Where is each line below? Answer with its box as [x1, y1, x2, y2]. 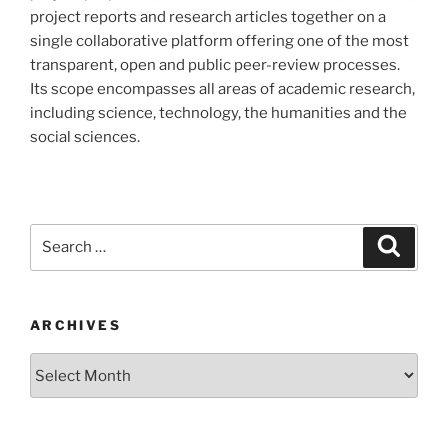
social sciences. [30, 127, 140, 146]
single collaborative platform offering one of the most [30, 31, 409, 50]
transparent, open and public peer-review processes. [30, 55, 400, 74]
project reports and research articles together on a [30, 7, 386, 26]
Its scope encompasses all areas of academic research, [30, 79, 415, 98]
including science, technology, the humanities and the [30, 103, 407, 122]
